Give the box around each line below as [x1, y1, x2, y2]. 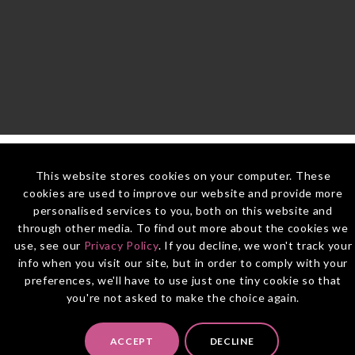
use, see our [13, 239, 84, 252]
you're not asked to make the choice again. [66, 291, 300, 304]
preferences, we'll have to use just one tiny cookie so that [24, 273, 342, 287]
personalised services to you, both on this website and [33, 204, 333, 217]
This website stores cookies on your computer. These [35, 169, 331, 182]
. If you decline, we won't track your [158, 239, 353, 252]
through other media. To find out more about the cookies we [17, 221, 349, 235]
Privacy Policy [83, 239, 158, 252]
